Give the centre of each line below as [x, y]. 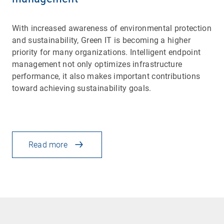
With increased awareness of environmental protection [112, 28]
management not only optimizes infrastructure [97, 64]
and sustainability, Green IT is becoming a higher [101, 40]
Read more [48, 144]
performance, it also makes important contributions [106, 76]
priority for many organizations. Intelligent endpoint [106, 52]
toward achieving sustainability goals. [82, 88]
